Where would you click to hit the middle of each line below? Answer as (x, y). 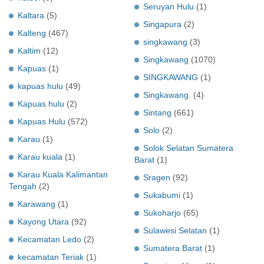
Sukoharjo (162, 212)
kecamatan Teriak (51, 257)
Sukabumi (162, 195)
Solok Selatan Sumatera (188, 148)
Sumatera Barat (173, 248)
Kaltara (31, 15)
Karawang (37, 204)
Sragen (157, 177)
